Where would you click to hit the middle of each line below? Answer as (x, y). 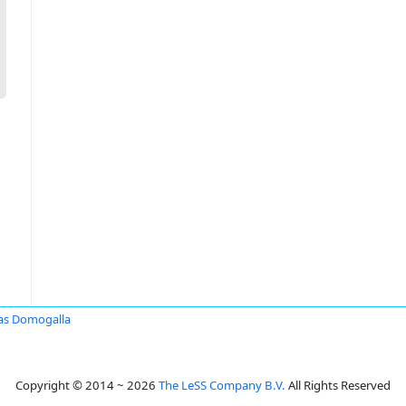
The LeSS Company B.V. (222, 385)
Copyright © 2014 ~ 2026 (87, 385)
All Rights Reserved (338, 385)
